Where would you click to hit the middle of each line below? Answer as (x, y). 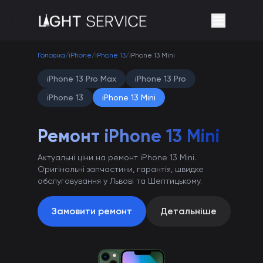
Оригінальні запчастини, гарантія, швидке (121, 169)
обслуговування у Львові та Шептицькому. (120, 181)
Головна (51, 55)
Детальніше (188, 211)
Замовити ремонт (92, 211)
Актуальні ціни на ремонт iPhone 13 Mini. (117, 157)
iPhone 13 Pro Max (82, 79)
